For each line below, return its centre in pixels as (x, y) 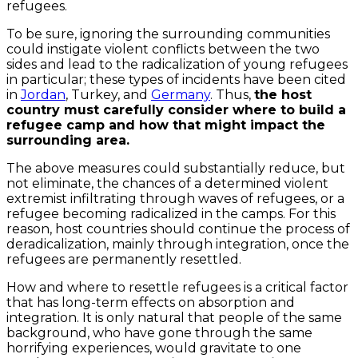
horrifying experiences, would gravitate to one (154, 348)
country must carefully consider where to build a (176, 109)
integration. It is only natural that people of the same (174, 317)
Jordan (43, 94)
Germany (181, 94)
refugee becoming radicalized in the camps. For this (171, 213)
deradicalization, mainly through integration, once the (178, 244)
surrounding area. (68, 140)
